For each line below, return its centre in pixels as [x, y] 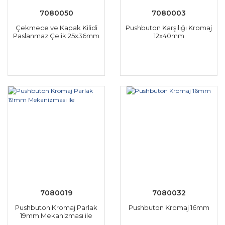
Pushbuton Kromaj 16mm [169, 207]
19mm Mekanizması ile [56, 215]
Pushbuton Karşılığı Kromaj [169, 28]
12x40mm [169, 36]
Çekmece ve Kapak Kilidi [56, 28]
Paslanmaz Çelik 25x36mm [56, 36]
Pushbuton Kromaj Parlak [56, 207]
